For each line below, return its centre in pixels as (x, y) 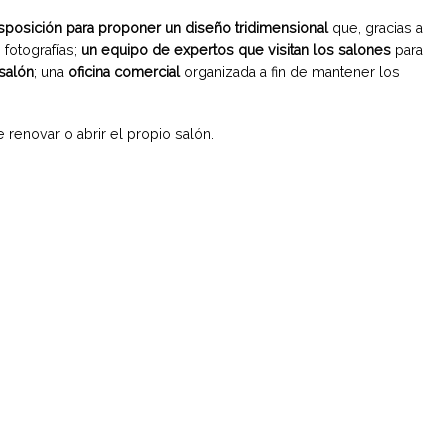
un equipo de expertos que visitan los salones (236, 49)
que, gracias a (375, 27)
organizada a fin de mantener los (292, 71)
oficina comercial (126, 71)
